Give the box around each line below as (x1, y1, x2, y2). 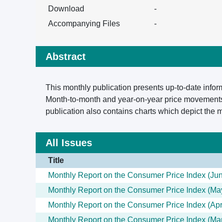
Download (48, 4, 84, 13)
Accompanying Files (48, 19, 120, 28)
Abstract (46, 51, 86, 62)
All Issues (46, 137, 92, 148)
